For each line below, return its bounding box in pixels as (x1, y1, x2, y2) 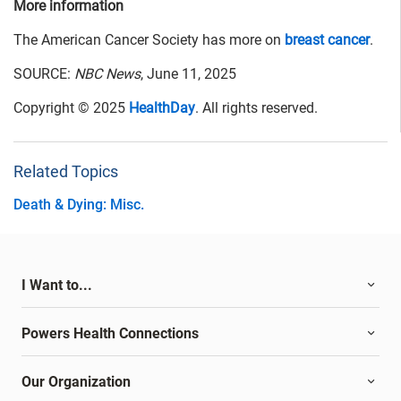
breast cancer (285, 31, 370, 49)
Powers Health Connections (21, 325, 199, 343)
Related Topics (13, 162, 118, 182)
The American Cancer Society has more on (13, 31, 285, 49)
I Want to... (21, 277, 92, 294)
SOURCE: (13, 65, 74, 83)
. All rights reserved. (195, 99, 318, 117)
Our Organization (21, 373, 131, 391)
